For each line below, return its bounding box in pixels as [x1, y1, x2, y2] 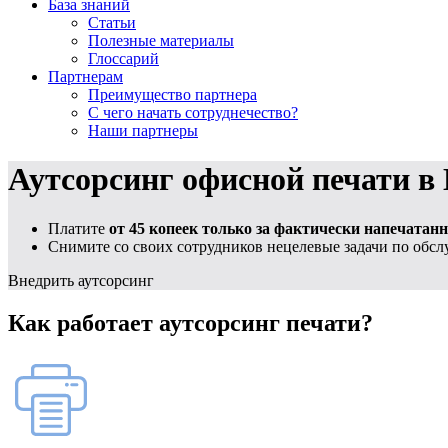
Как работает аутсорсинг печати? [8, 309, 373, 336]
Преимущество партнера [88, 86, 257, 103]
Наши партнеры [88, 122, 198, 139]
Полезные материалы [88, 32, 234, 49]
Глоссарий [88, 50, 159, 67]
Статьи [88, 14, 136, 31]
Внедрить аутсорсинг [8, 271, 154, 289]
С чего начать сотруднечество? [88, 104, 298, 121]
